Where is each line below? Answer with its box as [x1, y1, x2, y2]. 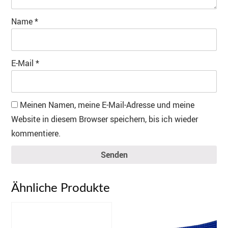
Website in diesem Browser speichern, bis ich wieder [11, 113, 198, 125]
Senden [100, 149, 128, 161]
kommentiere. [11, 128, 61, 139]
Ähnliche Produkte [11, 182, 110, 194]
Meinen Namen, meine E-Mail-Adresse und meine [20, 99, 194, 111]
